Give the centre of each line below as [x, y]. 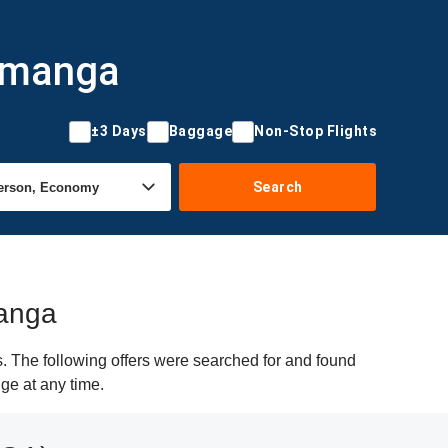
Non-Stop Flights [315, 131]
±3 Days [119, 131]
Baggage [200, 131]
